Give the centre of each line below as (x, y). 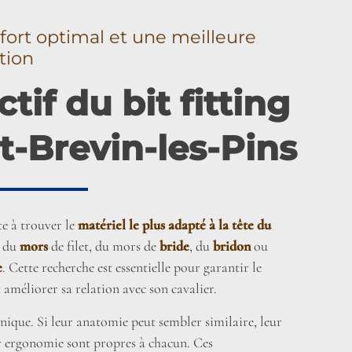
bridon (232, 246)
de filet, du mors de (104, 246)
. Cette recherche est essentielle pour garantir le (132, 267)
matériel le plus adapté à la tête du (173, 224)
